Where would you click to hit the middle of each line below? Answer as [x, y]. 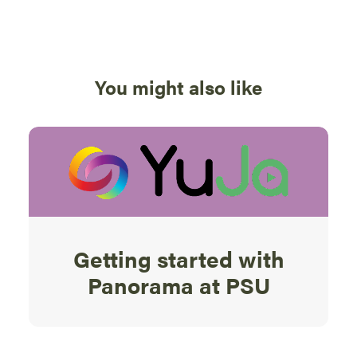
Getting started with [178, 258]
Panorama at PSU [178, 284]
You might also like [178, 87]
